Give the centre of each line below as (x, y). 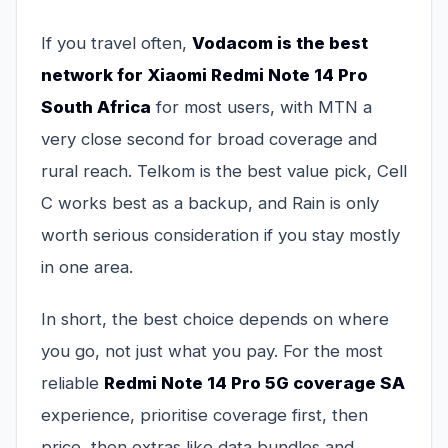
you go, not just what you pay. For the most (212, 351)
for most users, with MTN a (261, 107)
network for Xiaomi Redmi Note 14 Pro (204, 75)
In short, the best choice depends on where (215, 319)
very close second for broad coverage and (209, 139)
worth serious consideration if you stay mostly (220, 235)
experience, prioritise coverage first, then (204, 415)
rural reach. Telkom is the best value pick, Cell (224, 171)
